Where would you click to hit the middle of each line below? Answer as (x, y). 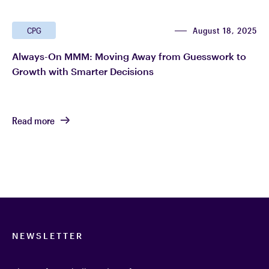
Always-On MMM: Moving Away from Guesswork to (129, 56)
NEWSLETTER (48, 236)
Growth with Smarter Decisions (84, 71)
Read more (33, 120)
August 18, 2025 (225, 30)
